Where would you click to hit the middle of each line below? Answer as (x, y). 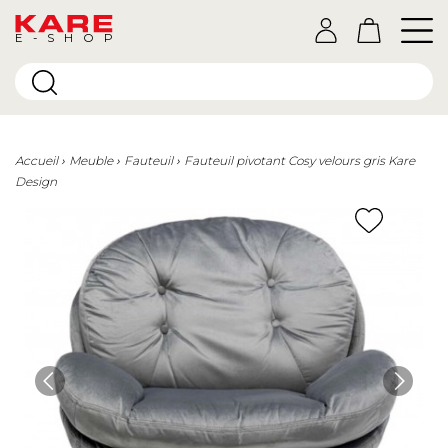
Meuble (91, 160)
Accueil (36, 160)
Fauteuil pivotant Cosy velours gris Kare (299, 160)
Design (36, 181)
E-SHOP (64, 37)
